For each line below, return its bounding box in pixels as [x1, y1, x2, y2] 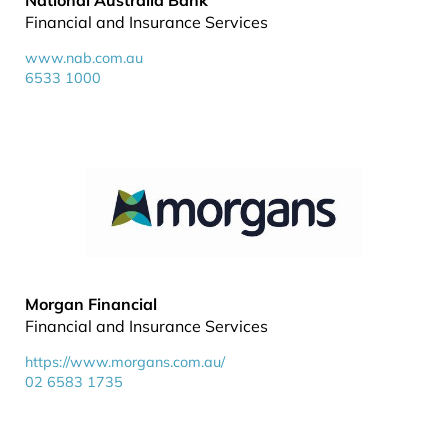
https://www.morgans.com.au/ [25, 353, 225, 371]
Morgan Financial [25, 294, 157, 314]
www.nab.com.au [25, 49, 143, 67]
